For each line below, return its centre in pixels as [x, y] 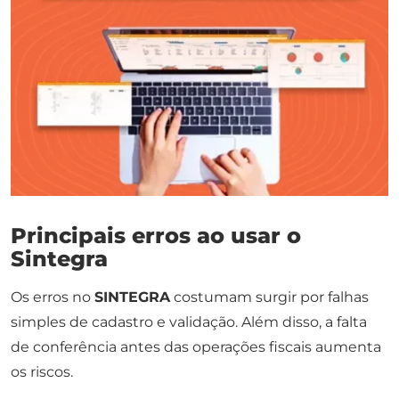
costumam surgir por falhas [269, 297]
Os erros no [53, 297]
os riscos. [42, 372]
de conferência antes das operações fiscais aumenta [196, 347]
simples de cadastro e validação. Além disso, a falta [189, 322]
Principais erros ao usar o [156, 236]
